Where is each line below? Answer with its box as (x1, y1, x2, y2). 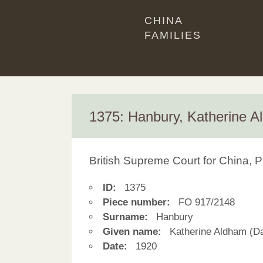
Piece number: (103, 196, 170, 208)
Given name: (103, 225, 161, 237)
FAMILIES (144, 29, 201, 41)
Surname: (103, 211, 148, 222)
